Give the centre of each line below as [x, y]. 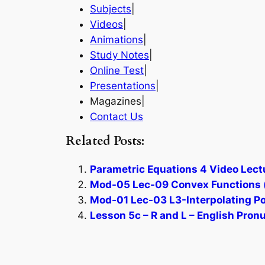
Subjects [111, 9]
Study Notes [119, 55]
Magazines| [117, 101]
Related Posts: [105, 141]
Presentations [123, 85]
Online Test [117, 70]
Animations [117, 39]
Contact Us [117, 116]
